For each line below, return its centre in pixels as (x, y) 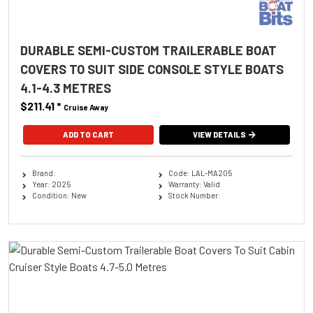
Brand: (44, 173)
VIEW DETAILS (220, 134)
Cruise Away (86, 107)
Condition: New (59, 195)
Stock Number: (194, 195)
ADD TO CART (88, 134)
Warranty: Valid (194, 184)
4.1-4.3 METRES (66, 88)
